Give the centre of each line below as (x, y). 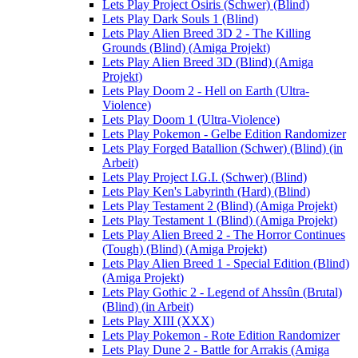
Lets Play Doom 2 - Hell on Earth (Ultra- (206, 91)
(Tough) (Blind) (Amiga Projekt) (185, 249)
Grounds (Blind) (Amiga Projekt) (186, 48)
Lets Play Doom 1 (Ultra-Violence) (191, 120)
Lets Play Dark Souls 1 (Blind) (180, 19)
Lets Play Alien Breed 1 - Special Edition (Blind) (226, 264)
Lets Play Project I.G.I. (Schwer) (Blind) (205, 177)
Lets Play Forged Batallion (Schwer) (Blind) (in (223, 149)
